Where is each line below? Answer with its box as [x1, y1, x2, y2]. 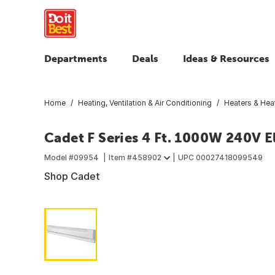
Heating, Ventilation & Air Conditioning [78, 98, 212, 107]
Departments [44, 53, 107, 64]
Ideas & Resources [183, 53, 269, 64]
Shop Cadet [44, 169, 100, 182]
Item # [109, 152, 132, 162]
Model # [44, 152, 74, 162]
